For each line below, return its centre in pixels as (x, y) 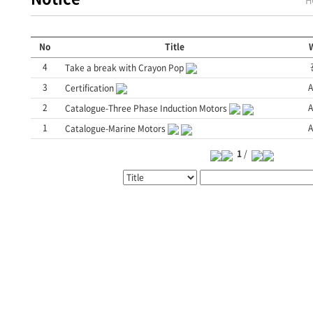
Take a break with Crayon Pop (124, 68)
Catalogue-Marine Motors (116, 129)
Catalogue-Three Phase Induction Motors (146, 109)
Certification (89, 88)
